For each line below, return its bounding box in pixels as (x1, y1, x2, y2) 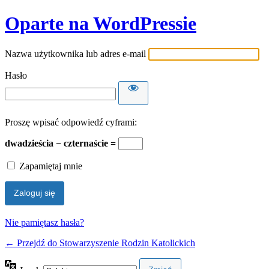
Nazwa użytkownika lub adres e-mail (5, 48, 146, 59)
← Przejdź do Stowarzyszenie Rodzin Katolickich (5, 237, 195, 248)
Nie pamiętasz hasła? (5, 217, 84, 228)
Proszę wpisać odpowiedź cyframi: (5, 116, 137, 127)
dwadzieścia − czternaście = (5, 138, 118, 148)
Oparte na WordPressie (5, 13, 196, 35)
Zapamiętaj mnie (19, 160, 82, 171)
